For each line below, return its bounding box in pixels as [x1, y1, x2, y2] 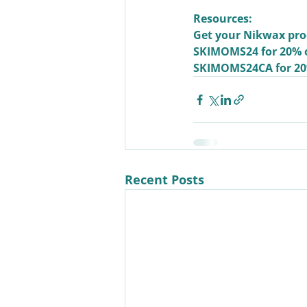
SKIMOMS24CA [193, 60, 273, 76]
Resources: [193, 11, 252, 27]
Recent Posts [125, 171, 204, 188]
